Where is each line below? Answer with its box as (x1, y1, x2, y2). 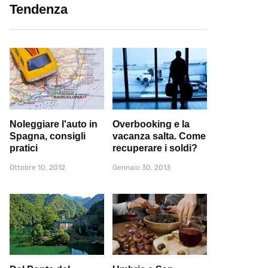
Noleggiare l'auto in (10, 118, 98, 129)
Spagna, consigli (10, 130, 86, 141)
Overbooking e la (112, 118, 190, 129)
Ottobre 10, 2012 (10, 163, 65, 172)
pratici (10, 142, 38, 153)
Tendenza (10, 2, 68, 17)
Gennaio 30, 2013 (112, 163, 170, 172)
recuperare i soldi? (112, 142, 197, 153)
